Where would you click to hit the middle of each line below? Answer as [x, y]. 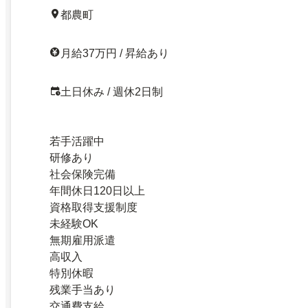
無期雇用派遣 [82, 240]
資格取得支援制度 [93, 207]
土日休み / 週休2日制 [112, 91]
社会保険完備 [82, 174]
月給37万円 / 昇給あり [115, 53]
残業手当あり [82, 289]
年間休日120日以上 [97, 190]
